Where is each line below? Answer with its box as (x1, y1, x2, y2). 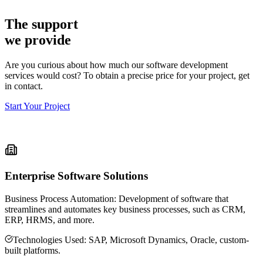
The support (5, 16, 78, 32)
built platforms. (5, 245, 60, 255)
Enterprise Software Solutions (5, 169, 148, 182)
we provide (5, 32, 71, 48)
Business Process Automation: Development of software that (5, 193, 228, 204)
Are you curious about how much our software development (5, 60, 228, 70)
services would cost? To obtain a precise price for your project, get (5, 70, 249, 81)
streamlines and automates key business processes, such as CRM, (5, 204, 245, 214)
